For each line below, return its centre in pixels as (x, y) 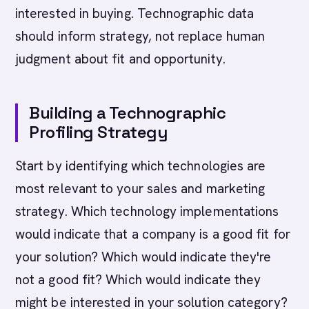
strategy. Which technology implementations (147, 211)
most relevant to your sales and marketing (140, 189)
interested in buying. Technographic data (135, 13)
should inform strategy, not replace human (140, 36)
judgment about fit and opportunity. (120, 59)
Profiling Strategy (98, 132)
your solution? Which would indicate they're (143, 257)
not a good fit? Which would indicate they (138, 280)
